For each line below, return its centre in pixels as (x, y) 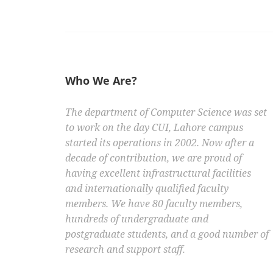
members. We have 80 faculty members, (154, 204)
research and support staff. (125, 250)
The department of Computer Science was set (166, 112)
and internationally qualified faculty (147, 189)
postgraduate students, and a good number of (167, 234)
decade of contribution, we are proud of (154, 158)
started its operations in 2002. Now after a (160, 143)
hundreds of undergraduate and (137, 219)
